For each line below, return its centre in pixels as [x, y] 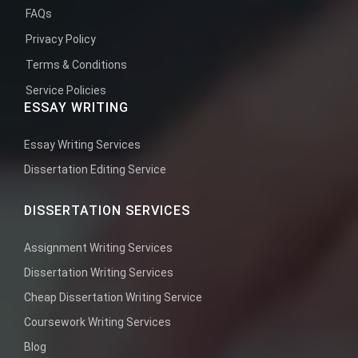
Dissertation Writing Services [99, 272]
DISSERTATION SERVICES [107, 210]
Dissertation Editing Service [95, 169]
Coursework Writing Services [97, 322]
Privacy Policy [61, 39]
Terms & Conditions [76, 64]
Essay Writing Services [82, 144]
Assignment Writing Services [98, 247]
